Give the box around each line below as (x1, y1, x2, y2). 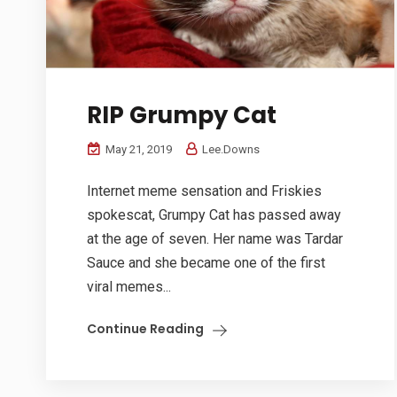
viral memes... (87, 278, 171, 296)
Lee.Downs (199, 143, 260, 157)
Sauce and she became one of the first (87, 254, 325, 272)
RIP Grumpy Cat (87, 99, 276, 132)
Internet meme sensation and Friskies (87, 183, 322, 200)
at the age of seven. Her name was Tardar (87, 230, 343, 248)
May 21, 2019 (103, 143, 172, 157)
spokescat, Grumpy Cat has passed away (87, 206, 341, 224)
